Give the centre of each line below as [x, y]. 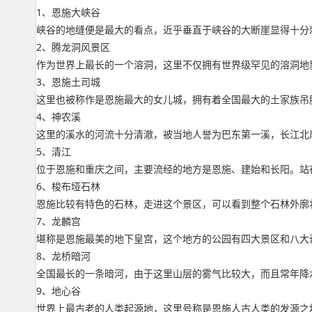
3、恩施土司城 [68, 82]
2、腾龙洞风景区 [73, 47]
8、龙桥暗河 [63, 256]
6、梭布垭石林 [68, 186]
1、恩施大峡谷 [68, 12]
